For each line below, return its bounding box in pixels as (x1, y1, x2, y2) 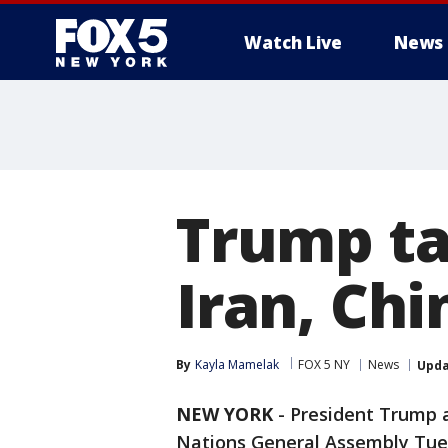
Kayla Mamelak (195, 356, 279, 373)
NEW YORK (176, 402, 273, 426)
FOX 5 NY (298, 356, 350, 373)
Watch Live (244, 31, 342, 54)
